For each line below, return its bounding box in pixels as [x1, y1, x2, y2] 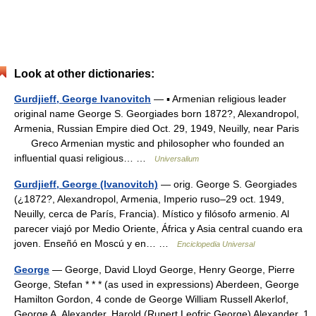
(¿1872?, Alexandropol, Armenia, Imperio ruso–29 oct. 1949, [14, 193, 284, 205]
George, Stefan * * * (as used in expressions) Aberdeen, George [14, 279, 299, 290]
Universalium [154, 154, 199, 163]
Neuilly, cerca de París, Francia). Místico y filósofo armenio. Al [14, 208, 289, 219]
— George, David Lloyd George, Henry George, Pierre [49, 264, 295, 275]
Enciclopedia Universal [177, 240, 255, 248]
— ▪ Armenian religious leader [151, 93, 286, 104]
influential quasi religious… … [14, 152, 154, 164]
